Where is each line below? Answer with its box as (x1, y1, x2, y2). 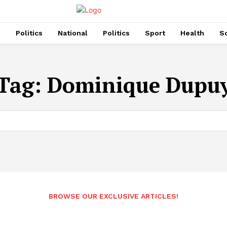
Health (180, 28, 204, 37)
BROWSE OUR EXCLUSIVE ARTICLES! (49, 192, 178, 201)
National (57, 28, 88, 37)
